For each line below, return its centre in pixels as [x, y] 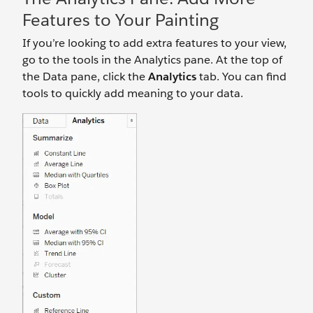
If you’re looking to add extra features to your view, [154, 43]
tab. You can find [241, 76]
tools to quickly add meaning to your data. [133, 93]
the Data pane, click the [85, 76]
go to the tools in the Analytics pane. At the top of [152, 59]
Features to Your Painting [121, 20]
